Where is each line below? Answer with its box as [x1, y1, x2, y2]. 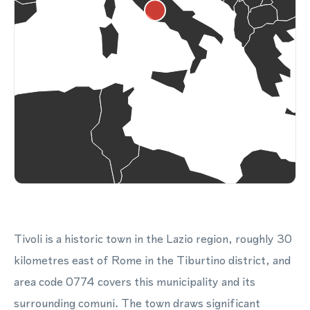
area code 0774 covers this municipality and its [14, 273, 255, 290]
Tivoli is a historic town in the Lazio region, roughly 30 [14, 230, 292, 247]
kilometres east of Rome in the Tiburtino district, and [14, 252, 291, 268]
